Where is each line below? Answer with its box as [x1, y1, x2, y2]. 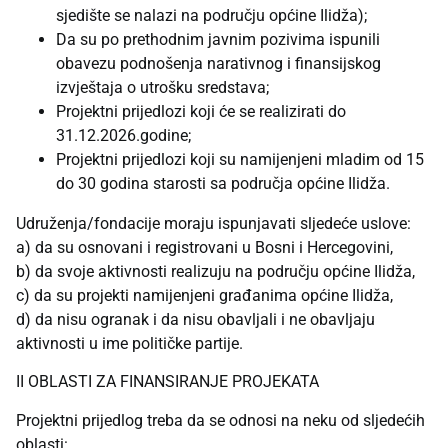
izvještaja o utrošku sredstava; [56, 77, 269, 97]
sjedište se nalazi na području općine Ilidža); [56, 5, 367, 25]
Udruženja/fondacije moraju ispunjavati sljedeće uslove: [16, 213, 411, 233]
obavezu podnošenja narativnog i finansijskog [56, 53, 381, 73]
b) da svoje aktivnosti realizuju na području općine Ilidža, [16, 261, 415, 281]
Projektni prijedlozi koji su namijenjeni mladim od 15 [56, 149, 424, 169]
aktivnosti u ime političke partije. [16, 333, 243, 353]
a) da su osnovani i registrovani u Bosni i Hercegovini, [16, 237, 393, 257]
